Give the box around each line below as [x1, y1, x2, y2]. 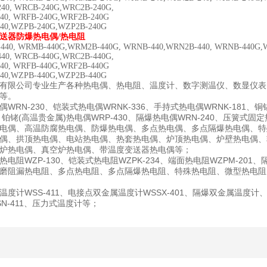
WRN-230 [8, 102, 45, 111]
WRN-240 [178, 113, 215, 122]
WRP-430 [91, 113, 128, 122]
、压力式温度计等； [24, 199, 99, 208]
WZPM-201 [210, 156, 253, 165]
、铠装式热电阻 [60, 156, 119, 165]
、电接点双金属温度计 [60, 188, 143, 197]
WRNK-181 [204, 102, 246, 111]
